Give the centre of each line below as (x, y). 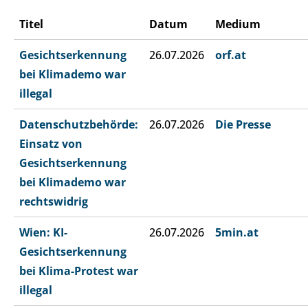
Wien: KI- (43, 233)
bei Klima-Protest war (79, 271)
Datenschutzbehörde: (79, 125)
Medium (238, 24)
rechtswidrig (54, 202)
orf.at (231, 55)
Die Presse (243, 125)
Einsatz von (51, 144)
